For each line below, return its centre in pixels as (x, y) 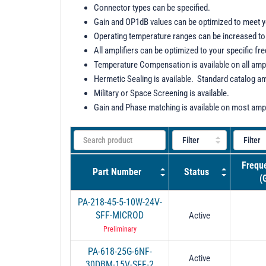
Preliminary (120, 229)
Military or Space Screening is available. (161, 93)
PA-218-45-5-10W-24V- (120, 202)
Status (197, 172)
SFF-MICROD (120, 215)
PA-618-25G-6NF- (120, 251)
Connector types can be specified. (152, 7)
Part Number (117, 172)
